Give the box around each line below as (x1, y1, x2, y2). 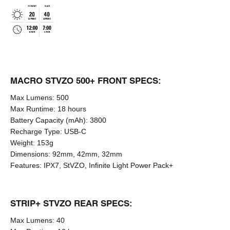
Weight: (10, 138, 35, 147)
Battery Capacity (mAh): (10, 116, 88, 124)
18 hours (57, 104, 86, 113)
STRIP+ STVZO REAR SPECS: (10, 198, 132, 208)
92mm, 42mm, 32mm (52, 149, 122, 158)
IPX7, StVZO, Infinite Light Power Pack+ (44, 161, 173, 169)
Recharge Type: (10, 127, 62, 136)
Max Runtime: (10, 104, 55, 113)
